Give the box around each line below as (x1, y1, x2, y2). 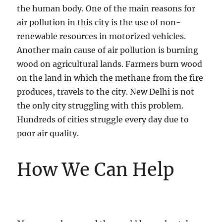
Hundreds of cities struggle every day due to (17, 114, 189, 124)
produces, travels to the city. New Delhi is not (17, 86, 195, 97)
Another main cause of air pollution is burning (17, 45, 199, 55)
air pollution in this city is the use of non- (17, 17, 181, 27)
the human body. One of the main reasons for (17, 3, 196, 13)
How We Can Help (17, 158, 175, 181)
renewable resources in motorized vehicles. (17, 31, 186, 41)
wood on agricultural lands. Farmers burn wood (17, 58, 203, 69)
